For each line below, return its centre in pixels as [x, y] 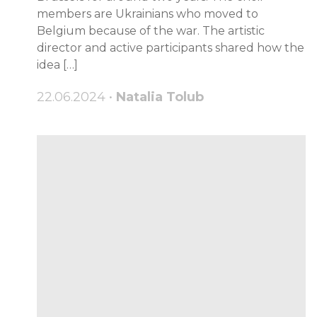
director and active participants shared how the [171, 48]
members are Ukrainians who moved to [148, 14]
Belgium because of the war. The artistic [151, 31]
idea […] [57, 65]
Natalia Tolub [160, 97]
